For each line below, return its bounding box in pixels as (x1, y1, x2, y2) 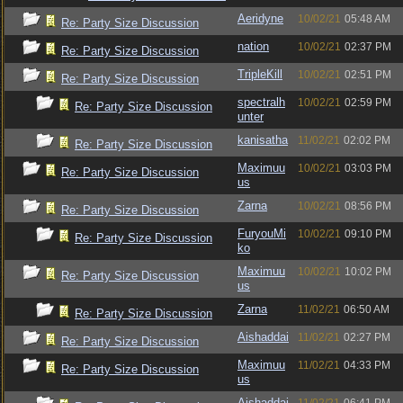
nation (237, 40, 269, 53)
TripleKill (237, 67, 282, 81)
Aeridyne (237, 12, 283, 25)
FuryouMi (237, 227, 286, 240)
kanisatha (237, 133, 288, 147)
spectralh (237, 95, 285, 109)
